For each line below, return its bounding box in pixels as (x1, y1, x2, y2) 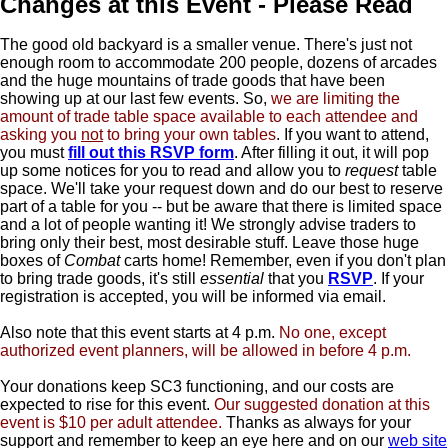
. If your (373, 269, 424, 287)
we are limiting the (271, 89, 400, 107)
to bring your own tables (103, 125, 276, 143)
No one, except (279, 323, 386, 341)
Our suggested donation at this (214, 395, 430, 413)
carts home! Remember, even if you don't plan (120, 251, 446, 269)
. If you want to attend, (276, 125, 429, 143)
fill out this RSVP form (68, 143, 234, 161)
